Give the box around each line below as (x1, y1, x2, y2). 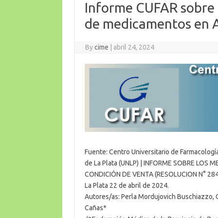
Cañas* (84, 203, 107, 212)
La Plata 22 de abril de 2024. (84, 181, 169, 189)
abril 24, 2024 (113, 43, 155, 51)
